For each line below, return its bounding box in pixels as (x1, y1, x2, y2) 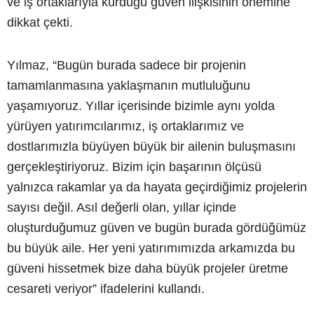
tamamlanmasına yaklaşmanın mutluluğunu (7, 78, 250, 93)
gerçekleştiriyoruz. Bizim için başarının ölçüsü (7, 160, 261, 175)
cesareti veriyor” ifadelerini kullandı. (7, 282, 205, 296)
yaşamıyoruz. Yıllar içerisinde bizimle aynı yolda (7, 99, 275, 114)
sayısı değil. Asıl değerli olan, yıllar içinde (7, 200, 236, 215)
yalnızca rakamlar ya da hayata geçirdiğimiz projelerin (7, 180, 307, 195)
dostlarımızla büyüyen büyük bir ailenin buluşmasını (7, 139, 296, 154)
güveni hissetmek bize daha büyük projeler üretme (7, 261, 288, 276)
